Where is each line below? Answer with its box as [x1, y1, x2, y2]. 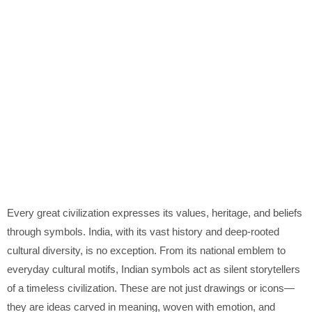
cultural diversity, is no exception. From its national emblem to [7, 244, 286, 257]
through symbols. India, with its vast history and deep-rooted [7, 226, 279, 238]
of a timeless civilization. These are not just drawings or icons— [7, 282, 295, 295]
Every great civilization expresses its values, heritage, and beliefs [7, 207, 302, 219]
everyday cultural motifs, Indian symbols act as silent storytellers [7, 263, 300, 276]
